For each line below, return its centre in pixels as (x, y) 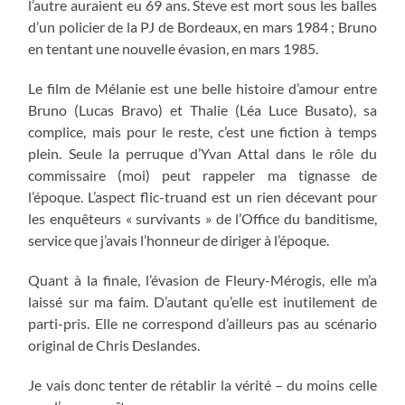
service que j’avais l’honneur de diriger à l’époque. (179, 240)
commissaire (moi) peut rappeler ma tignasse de (202, 174)
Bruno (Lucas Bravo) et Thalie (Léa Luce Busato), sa (202, 109)
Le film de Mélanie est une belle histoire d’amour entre (202, 88)
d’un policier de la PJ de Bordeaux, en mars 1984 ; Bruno (202, 26)
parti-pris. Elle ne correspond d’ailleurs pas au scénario (202, 323)
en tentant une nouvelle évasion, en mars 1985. (174, 48)
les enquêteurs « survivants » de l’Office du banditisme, (202, 218)
